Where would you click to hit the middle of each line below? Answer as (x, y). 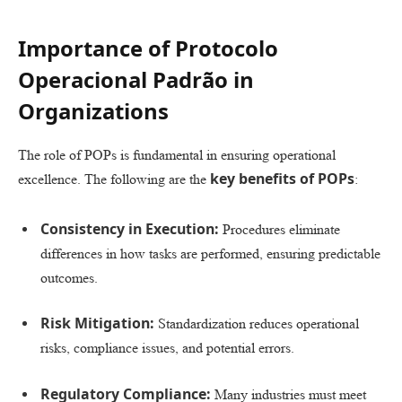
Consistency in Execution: (130, 228)
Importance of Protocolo (148, 48)
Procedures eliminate (280, 229)
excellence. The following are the (114, 179)
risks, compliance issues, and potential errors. (167, 348)
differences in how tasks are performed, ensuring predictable (210, 253)
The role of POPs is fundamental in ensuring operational (177, 155)
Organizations (93, 111)
